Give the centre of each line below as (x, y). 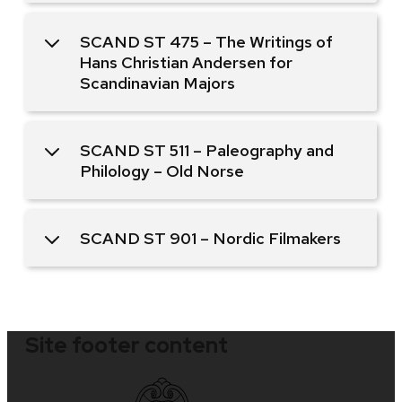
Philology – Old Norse (162, 170)
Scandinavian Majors (157, 83)
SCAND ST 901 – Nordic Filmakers (210, 238)
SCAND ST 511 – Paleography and (207, 150)
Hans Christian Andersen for (186, 62)
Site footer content (127, 345)
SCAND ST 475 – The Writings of (206, 41)
